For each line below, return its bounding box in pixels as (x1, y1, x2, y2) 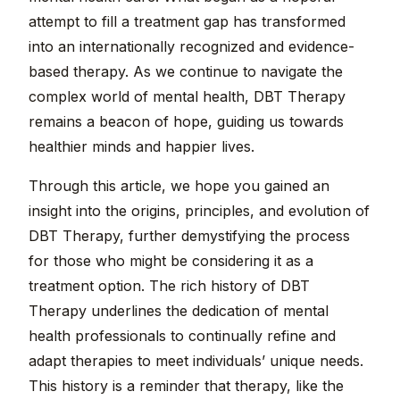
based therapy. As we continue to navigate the (29, 62, 343, 81)
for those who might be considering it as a (29, 252, 313, 271)
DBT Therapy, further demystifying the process (29, 227, 350, 246)
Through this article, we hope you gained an (29, 177, 329, 196)
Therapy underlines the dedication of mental (29, 302, 329, 321)
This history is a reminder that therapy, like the (29, 377, 344, 396)
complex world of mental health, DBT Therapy (29, 87, 346, 106)
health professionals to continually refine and (29, 327, 336, 346)
